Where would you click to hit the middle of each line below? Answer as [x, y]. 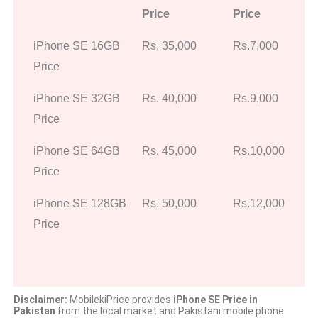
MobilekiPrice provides [120, 299]
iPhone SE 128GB [80, 203]
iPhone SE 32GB [77, 98]
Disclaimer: [40, 299]
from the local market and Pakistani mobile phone [169, 311]
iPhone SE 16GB [77, 45]
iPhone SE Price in [215, 299]
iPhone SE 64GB [77, 150]
